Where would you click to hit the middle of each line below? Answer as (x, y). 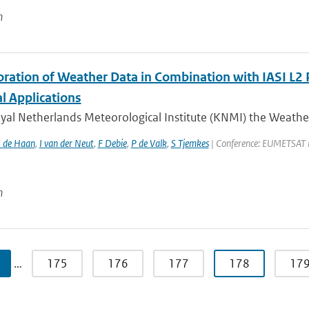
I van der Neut (66, 143)
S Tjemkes (190, 143)
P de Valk (149, 143)
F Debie (112, 143)
